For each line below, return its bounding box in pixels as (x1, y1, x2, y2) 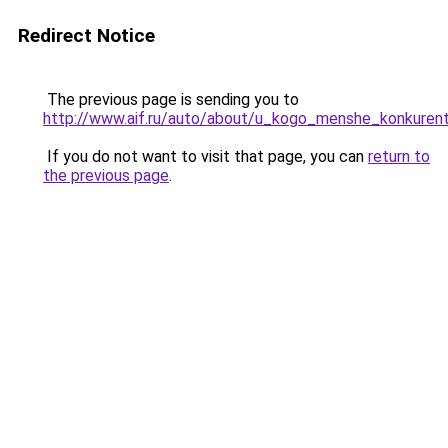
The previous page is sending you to (43, 90, 299, 109)
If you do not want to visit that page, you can (43, 147, 368, 166)
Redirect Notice (18, 24, 155, 47)
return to (368, 147, 430, 166)
